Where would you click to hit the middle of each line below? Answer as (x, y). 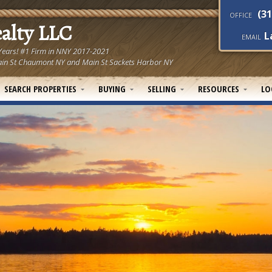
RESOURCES (219, 89)
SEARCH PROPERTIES (40, 89)
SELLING (162, 89)
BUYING (112, 89)
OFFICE (241, 15)
